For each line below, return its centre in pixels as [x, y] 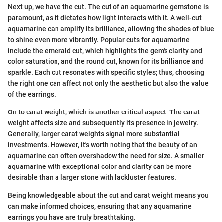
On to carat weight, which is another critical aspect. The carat [104, 112]
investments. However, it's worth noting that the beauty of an [103, 145]
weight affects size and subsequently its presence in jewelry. [103, 123]
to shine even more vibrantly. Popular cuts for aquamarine [99, 40]
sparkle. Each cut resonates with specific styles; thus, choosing [106, 72]
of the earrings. [32, 94]
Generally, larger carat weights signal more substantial [94, 134]
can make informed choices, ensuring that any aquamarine [100, 206]
